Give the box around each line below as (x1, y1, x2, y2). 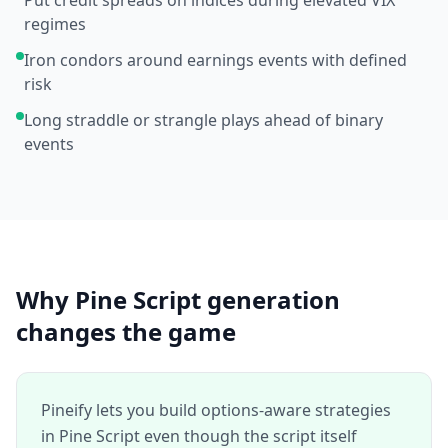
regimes (24, 13, 86, 35)
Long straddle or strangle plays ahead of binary (24, 109, 383, 131)
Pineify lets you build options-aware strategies (41, 399, 391, 421)
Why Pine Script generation (16, 283, 340, 316)
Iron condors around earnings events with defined (24, 49, 407, 71)
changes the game (16, 315, 236, 348)
